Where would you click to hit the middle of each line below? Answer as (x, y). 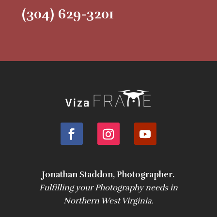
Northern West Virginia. (108, 201)
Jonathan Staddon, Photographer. (108, 174)
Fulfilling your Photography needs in (108, 187)
